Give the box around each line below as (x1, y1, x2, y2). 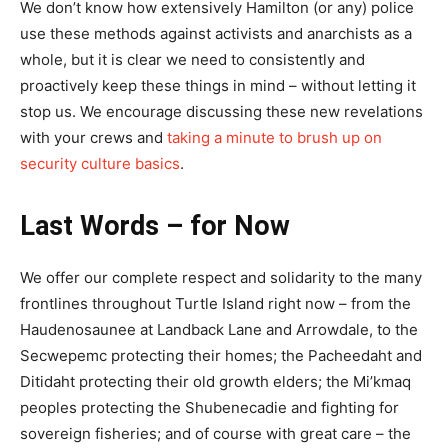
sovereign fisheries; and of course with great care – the (20, 424, 411, 443)
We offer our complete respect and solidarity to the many (20, 268, 422, 287)
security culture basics (20, 154, 180, 173)
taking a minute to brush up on (167, 128, 382, 147)
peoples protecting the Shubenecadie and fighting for (20, 398, 399, 417)
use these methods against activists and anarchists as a (20, 24, 412, 43)
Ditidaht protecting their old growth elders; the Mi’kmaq (20, 372, 411, 391)
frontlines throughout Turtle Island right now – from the (20, 294, 411, 313)
